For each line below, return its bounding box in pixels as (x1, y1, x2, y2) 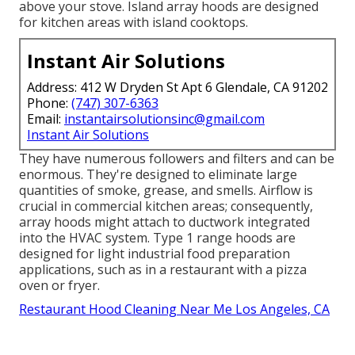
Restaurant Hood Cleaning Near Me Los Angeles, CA (19, 300, 330, 319)
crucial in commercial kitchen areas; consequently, (19, 197, 313, 216)
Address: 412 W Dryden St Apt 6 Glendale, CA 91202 (27, 78, 328, 97)
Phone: (27, 94, 71, 113)
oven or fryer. (19, 277, 100, 295)
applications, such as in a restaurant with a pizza (19, 261, 307, 279)
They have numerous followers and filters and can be (19, 150, 334, 168)
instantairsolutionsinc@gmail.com (64, 110, 265, 128)
